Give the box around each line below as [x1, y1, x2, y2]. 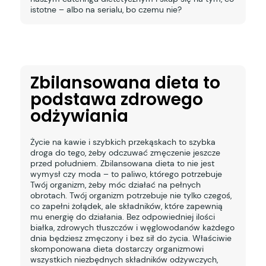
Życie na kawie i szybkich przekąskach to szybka [30, 136, 216, 147]
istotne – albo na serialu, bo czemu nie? [30, 4, 182, 15]
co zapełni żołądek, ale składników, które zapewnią [30, 200, 223, 211]
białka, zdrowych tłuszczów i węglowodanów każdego [30, 221, 235, 233]
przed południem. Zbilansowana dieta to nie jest [30, 157, 214, 169]
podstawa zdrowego [30, 87, 203, 111]
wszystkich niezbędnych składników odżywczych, [30, 254, 218, 265]
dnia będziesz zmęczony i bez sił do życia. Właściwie [30, 232, 232, 243]
